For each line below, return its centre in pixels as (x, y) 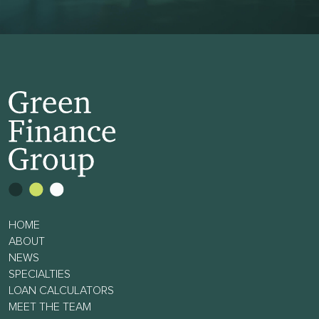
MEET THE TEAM (50, 307)
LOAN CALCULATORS (61, 291)
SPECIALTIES (40, 274)
